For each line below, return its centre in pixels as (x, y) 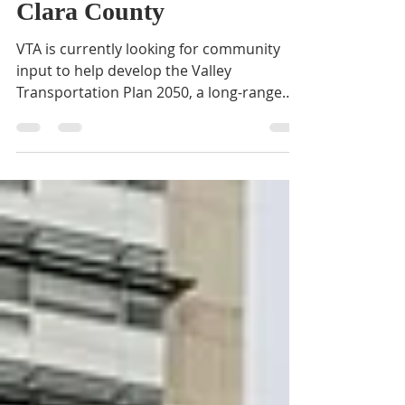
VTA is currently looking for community (148, 99)
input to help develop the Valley (124, 120)
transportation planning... (104, 164)
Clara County (90, 61)
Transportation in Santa (147, 26)
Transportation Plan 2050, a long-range (149, 142)
